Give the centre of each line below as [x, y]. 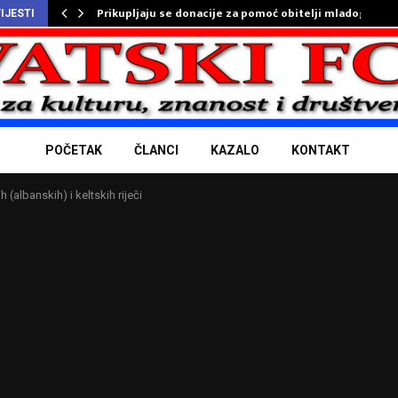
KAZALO [235, 151]
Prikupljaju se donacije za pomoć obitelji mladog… [236, 13]
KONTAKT [321, 151]
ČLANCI [156, 151]
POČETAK [74, 151]
